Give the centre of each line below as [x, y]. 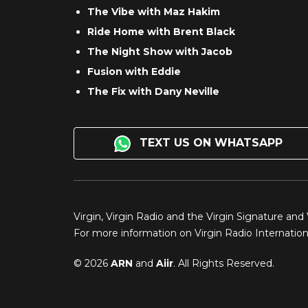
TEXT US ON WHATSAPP [210, 143]
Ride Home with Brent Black [161, 32]
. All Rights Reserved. [224, 263]
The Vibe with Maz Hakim [154, 12]
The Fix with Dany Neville [153, 92]
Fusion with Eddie [134, 72]
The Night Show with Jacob [160, 52]
